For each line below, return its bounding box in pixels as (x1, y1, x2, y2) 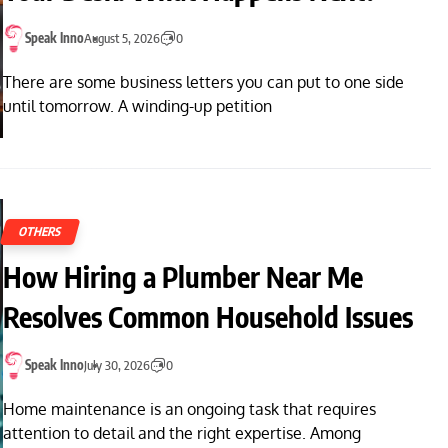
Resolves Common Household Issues (3, 298, 413, 334)
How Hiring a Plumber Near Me (3, 258, 363, 294)
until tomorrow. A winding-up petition (3, 96, 272, 117)
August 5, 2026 (84, 29, 160, 46)
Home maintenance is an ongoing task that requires (3, 399, 376, 420)
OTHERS (17, 223, 64, 239)
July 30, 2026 (84, 356, 150, 373)
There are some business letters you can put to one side (3, 72, 404, 93)
